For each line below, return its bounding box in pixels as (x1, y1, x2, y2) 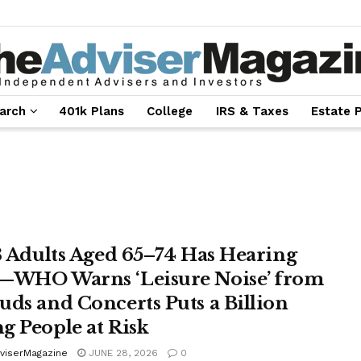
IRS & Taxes (215, 104, 288, 118)
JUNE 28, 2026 (85, 347, 158, 359)
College (147, 104, 193, 118)
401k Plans (58, 104, 124, 118)
